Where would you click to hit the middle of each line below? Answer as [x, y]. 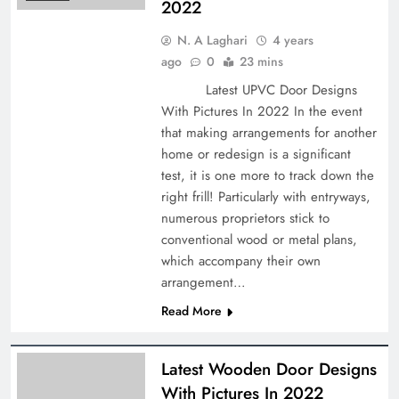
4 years [293, 40]
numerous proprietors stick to [245, 218]
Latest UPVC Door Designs [259, 90]
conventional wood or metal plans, [259, 239]
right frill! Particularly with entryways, [265, 196]
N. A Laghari [212, 40]
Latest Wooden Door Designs [269, 369]
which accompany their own [240, 261]
